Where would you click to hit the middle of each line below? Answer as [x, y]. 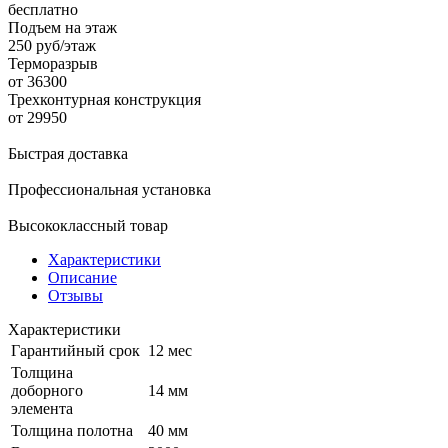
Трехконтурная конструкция [104, 99]
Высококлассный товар [88, 225]
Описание [82, 277]
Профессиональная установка [109, 189]
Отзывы [75, 295]
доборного [47, 390]
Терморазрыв [53, 63]
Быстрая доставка [68, 153]
